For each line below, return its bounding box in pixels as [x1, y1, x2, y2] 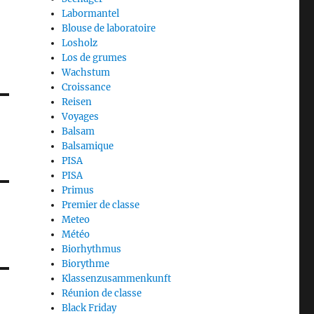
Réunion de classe [62, 287, 142, 299]
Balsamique [62, 139, 114, 152]
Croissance [62, 81, 111, 93]
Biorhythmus [62, 243, 122, 255]
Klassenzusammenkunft [62, 272, 172, 285]
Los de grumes [62, 51, 128, 64]
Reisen [62, 95, 93, 108]
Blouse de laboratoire [62, 22, 156, 34]
